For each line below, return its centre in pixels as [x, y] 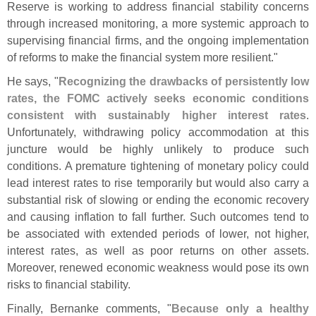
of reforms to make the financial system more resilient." [142, 57]
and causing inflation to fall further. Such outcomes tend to [158, 217]
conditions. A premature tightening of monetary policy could [158, 166]
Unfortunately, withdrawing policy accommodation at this [158, 132]
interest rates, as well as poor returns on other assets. [158, 251]
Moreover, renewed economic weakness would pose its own [158, 268]
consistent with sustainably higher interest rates [157, 115]
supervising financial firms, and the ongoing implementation [158, 41]
